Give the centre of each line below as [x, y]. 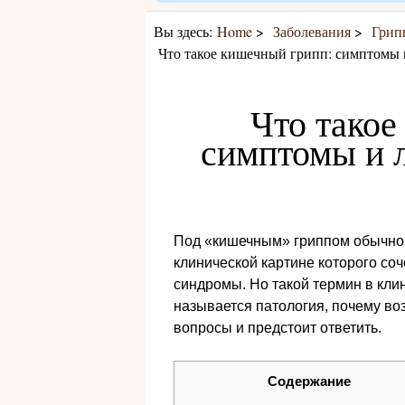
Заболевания [312, 31]
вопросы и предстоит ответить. [278, 328]
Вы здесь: [183, 31]
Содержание [309, 381]
